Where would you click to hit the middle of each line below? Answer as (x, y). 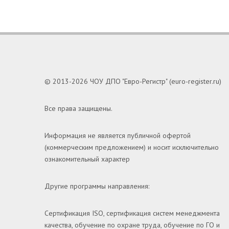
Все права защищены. (78, 108)
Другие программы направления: (97, 186)
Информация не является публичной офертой (118, 135)
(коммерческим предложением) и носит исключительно (132, 147)
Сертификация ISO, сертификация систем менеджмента (132, 213)
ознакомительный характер (87, 159)
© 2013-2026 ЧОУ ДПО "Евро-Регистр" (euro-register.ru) (133, 81)
